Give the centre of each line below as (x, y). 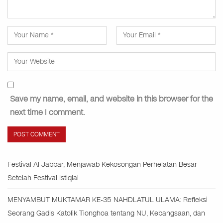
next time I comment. (48, 112)
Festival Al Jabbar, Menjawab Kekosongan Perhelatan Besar (102, 165)
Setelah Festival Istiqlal (43, 178)
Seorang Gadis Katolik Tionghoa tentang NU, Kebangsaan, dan (106, 214)
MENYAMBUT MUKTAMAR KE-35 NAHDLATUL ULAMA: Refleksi (108, 200)
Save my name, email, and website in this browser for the (111, 99)
